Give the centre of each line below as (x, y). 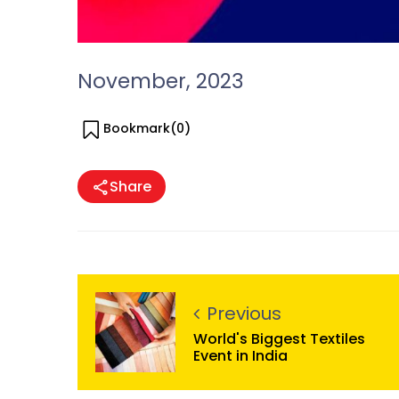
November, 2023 (161, 81)
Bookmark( (140, 129)
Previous (244, 313)
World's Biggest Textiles (279, 338)
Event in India (240, 355)
